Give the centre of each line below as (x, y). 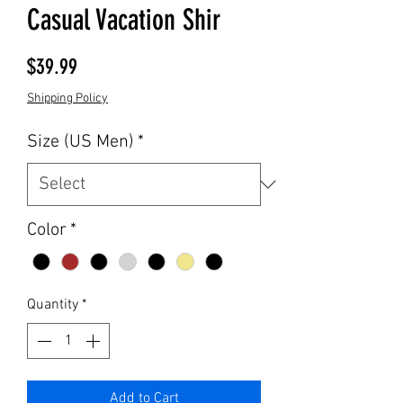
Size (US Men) (81, 142)
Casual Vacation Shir (124, 20)
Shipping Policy (67, 99)
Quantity (53, 305)
